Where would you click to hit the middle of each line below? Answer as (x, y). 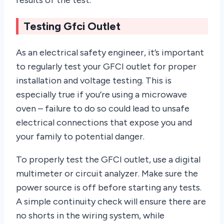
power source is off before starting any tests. (109, 188)
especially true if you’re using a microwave (101, 95)
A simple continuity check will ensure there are (111, 202)
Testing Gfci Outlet (72, 26)
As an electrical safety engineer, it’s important (110, 53)
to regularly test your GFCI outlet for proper (106, 67)
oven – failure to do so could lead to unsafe (103, 109)
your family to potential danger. (80, 137)
